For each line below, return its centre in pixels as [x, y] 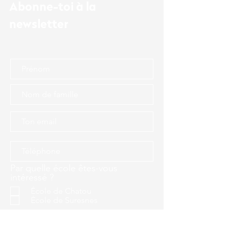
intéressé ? [32, 177]
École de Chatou [61, 191]
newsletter [39, 25]
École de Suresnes [64, 200]
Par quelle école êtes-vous [64, 168]
